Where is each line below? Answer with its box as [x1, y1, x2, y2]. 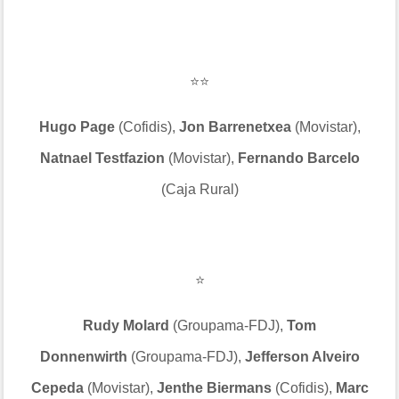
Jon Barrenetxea [175, 119, 291, 134]
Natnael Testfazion [39, 151, 165, 166]
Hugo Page [38, 119, 118, 134]
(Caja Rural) [160, 182, 239, 197]
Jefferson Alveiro [244, 349, 360, 364]
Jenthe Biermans [156, 380, 272, 395]
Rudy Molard [83, 318, 173, 333]
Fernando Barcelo [237, 151, 360, 166]
